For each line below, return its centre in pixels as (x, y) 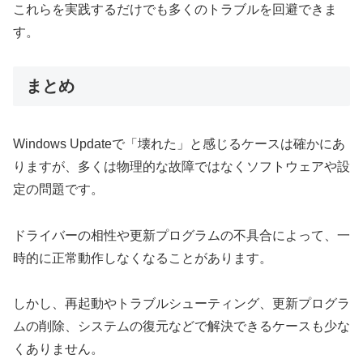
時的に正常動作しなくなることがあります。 (143, 258)
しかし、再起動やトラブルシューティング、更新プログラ (181, 304)
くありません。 (58, 349)
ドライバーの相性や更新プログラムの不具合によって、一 (181, 235)
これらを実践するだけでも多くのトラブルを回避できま (175, 9)
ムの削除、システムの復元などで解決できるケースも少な (181, 327)
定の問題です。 (58, 189)
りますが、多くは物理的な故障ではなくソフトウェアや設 (181, 166)
